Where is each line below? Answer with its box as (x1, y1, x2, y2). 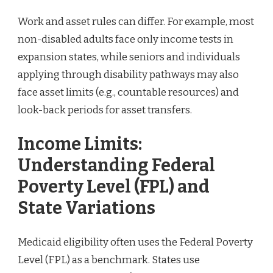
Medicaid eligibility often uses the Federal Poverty (18, 235, 253, 249)
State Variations (18, 197, 155, 219)
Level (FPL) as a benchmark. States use (18, 253, 200, 266)
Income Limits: (18, 133, 142, 155)
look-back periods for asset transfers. (18, 104, 192, 117)
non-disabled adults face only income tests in (18, 33, 233, 46)
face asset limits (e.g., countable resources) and (18, 86, 239, 99)
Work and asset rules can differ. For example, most (18, 15, 254, 29)
